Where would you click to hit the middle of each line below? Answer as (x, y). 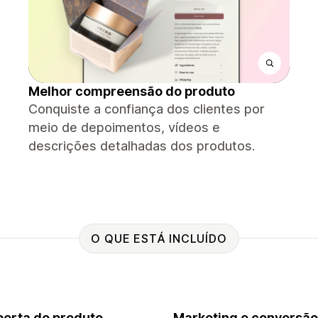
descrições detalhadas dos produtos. (142, 146)
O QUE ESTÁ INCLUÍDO (159, 238)
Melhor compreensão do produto (132, 91)
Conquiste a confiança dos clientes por (147, 109)
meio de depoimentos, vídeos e (124, 127)
